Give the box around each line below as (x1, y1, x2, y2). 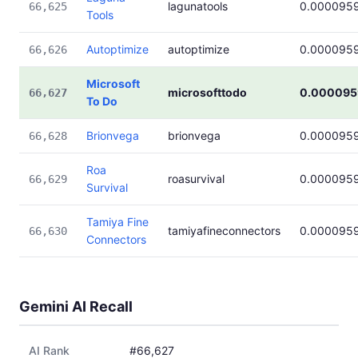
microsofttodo (168, 86, 247, 99)
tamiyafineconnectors (168, 224, 280, 237)
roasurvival (168, 172, 225, 185)
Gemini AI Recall (19, 298, 133, 315)
